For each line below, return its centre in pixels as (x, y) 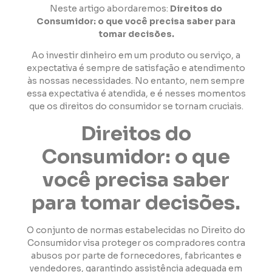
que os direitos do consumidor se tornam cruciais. (136, 107)
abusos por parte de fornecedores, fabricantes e (136, 255)
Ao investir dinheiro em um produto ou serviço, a (136, 56)
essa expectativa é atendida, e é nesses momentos (136, 94)
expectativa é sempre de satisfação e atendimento (136, 68)
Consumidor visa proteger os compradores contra (136, 243)
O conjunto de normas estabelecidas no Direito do (136, 230)
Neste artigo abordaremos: (110, 8)
